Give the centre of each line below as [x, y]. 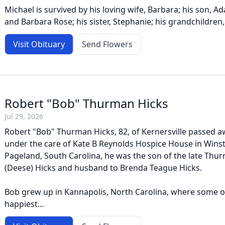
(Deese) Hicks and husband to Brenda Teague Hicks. [103, 168]
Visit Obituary [39, 44]
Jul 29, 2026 [24, 116]
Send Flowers [107, 44]
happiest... [24, 204]
